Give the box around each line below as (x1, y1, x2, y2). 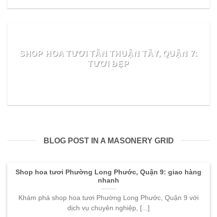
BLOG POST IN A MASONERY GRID (43, 136, 174, 145)
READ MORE (92, 86, 125, 92)
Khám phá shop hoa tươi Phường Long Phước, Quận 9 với (18, 194, 199, 201)
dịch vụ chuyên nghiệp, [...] (67, 204, 150, 212)
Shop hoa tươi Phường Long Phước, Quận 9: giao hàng (15, 168, 201, 176)
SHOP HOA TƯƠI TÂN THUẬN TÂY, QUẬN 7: (19, 49, 198, 58)
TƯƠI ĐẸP (88, 59, 129, 68)
